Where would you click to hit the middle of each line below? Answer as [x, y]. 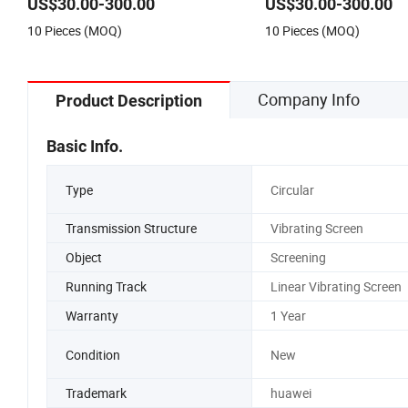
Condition [93, 354]
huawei [291, 393]
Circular [292, 189]
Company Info [309, 100]
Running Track [106, 287]
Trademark [96, 393]
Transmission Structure [131, 229]
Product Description [129, 101]
